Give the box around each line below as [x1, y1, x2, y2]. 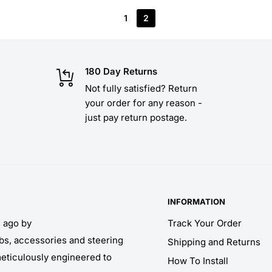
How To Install [168, 254, 228, 267]
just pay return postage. [85, 111, 188, 123]
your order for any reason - [85, 97, 203, 109]
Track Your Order [168, 217, 242, 229]
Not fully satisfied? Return [85, 82, 198, 94]
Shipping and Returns [168, 236, 260, 248]
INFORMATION [168, 196, 225, 206]
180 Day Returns [85, 65, 158, 77]
